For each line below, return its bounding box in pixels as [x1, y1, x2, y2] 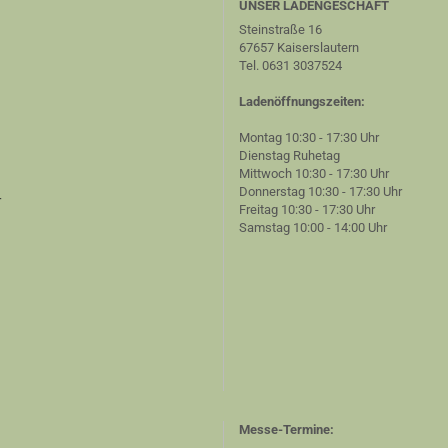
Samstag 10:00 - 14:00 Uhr [239, 220, 387, 235]
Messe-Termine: [239, 422, 334, 437]
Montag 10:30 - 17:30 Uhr [239, 130, 379, 145]
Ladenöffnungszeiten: [239, 94, 365, 109]
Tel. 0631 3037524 [239, 58, 342, 73]
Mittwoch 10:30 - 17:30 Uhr [239, 166, 389, 181]
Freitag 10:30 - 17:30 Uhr [239, 202, 375, 217]
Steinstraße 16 [239, 22, 322, 37]
